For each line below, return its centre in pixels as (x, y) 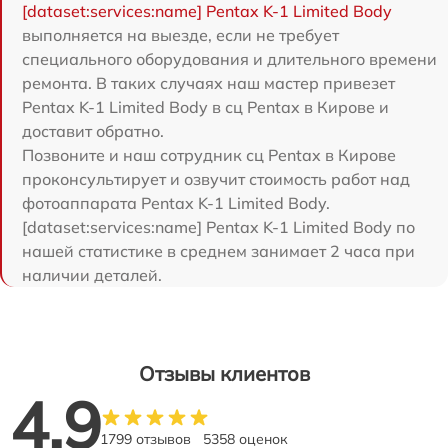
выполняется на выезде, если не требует (180, 34)
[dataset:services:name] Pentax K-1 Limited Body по (218, 226)
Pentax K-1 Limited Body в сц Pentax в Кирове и (205, 106)
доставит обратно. (93, 130)
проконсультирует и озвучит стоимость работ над (216, 178)
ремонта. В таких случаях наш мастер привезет (208, 82)
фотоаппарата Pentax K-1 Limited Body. (176, 202)
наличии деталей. (92, 274)
